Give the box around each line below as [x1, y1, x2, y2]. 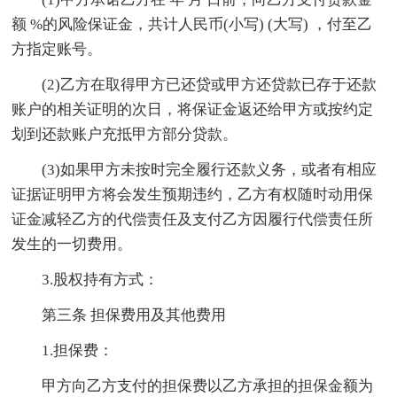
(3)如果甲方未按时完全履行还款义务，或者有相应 [12, 160, 378, 178]
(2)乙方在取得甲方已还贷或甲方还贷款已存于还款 [12, 75, 378, 93]
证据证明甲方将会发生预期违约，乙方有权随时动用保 [12, 185, 374, 203]
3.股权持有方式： [12, 270, 160, 288]
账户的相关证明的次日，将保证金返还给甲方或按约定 [12, 100, 374, 118]
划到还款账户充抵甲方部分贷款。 [12, 125, 238, 143]
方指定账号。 [12, 40, 103, 58]
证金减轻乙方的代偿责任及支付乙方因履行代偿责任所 [12, 210, 374, 228]
